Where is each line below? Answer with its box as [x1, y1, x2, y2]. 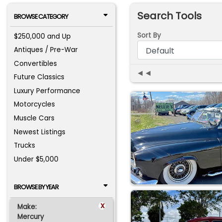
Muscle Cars [14, 113, 55, 123]
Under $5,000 [14, 154, 59, 164]
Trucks [14, 141, 36, 151]
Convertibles [14, 58, 57, 68]
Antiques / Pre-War [14, 45, 78, 55]
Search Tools [137, 8, 202, 23]
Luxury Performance [14, 86, 81, 96]
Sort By [137, 30, 161, 40]
